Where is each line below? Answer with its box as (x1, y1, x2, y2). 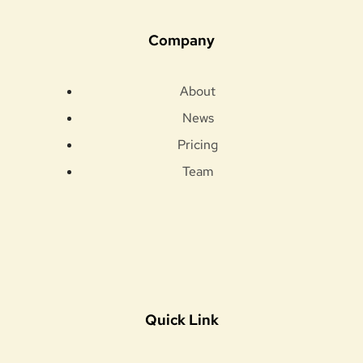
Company (148, 31, 215, 50)
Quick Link (144, 310, 219, 330)
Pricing (177, 136, 218, 154)
